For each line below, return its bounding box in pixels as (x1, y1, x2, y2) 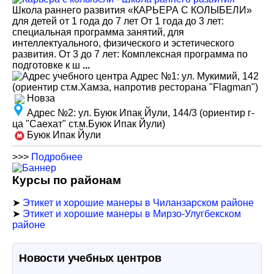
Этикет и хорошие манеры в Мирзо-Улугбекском (23, 209, 241, 219)
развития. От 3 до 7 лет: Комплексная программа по (12, 49, 248, 59)
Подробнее (31, 152, 83, 162)
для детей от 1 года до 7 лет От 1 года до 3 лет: (12, 16, 224, 26)
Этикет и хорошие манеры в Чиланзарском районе (23, 198, 254, 208)
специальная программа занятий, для (12, 27, 184, 37)
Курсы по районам (12, 174, 121, 187)
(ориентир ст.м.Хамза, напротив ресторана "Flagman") (12, 82, 258, 92)
